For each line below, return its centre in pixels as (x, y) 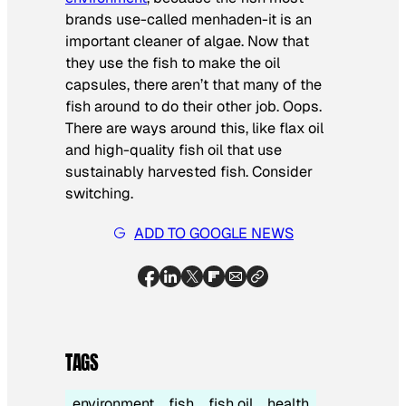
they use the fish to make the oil (173, 63)
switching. (99, 193)
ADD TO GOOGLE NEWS (214, 233)
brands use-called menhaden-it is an (188, 19)
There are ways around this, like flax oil (194, 128)
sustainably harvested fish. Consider (189, 171)
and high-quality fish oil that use (174, 150)
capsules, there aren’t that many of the (193, 84)
